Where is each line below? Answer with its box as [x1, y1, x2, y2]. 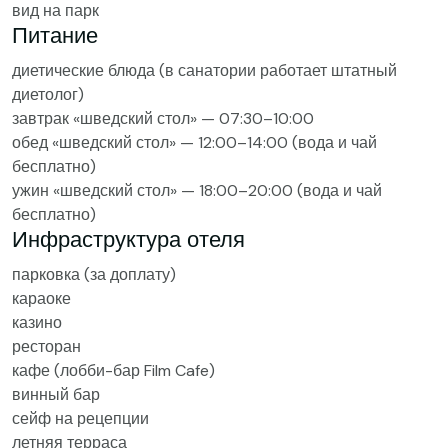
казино [12, 312, 62, 333]
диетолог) [12, 84, 84, 105]
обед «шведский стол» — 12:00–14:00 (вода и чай [12, 132, 377, 153]
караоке [12, 288, 71, 309]
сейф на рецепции [12, 408, 149, 429]
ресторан [12, 336, 81, 357]
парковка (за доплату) [12, 264, 176, 285]
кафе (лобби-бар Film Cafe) [12, 360, 215, 381]
